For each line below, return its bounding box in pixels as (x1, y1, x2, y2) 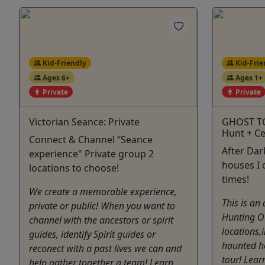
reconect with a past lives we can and (29, 242, 182, 256)
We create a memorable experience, (29, 185, 177, 199)
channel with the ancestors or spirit (29, 214, 173, 227)
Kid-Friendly (40, 57, 86, 68)
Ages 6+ (40, 72, 70, 83)
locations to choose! (29, 161, 119, 175)
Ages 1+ (233, 72, 263, 83)
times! (222, 173, 249, 186)
